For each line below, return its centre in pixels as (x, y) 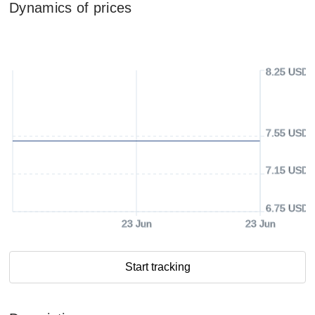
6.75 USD (287, 208)
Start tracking (157, 267)
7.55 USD (287, 133)
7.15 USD (287, 171)
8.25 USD (287, 72)
